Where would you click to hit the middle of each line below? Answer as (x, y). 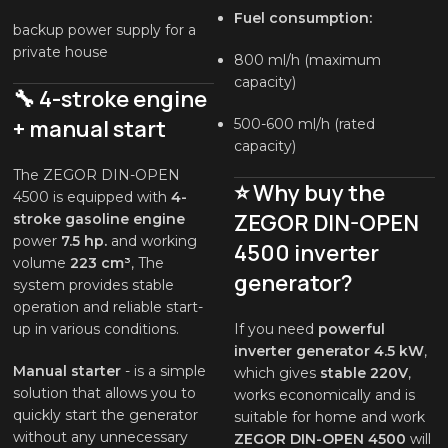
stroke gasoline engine (99, 219)
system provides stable (94, 285)
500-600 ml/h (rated (304, 124)
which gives (276, 373)
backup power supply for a (105, 30)
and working (152, 241)
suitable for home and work (329, 417)
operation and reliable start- (108, 307)
